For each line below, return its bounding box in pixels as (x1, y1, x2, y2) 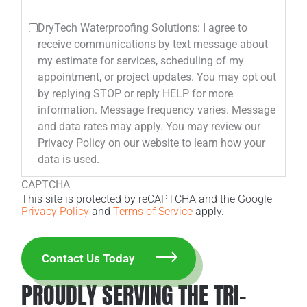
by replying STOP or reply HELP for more (38, 87, 234, 101)
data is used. (38, 153, 100, 167)
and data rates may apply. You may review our (38, 120, 167, 134)
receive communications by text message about (38, 38, 269, 51)
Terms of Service (113, 205, 193, 219)
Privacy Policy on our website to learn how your (38, 136, 266, 150)
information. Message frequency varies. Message (38, 103, 101, 117)
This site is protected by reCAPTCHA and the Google (21, 193, 273, 206)
